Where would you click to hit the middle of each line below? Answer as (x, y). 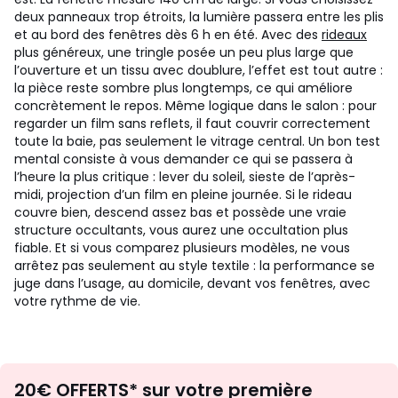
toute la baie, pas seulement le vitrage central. (159, 141)
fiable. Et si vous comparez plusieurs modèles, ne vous (182, 248)
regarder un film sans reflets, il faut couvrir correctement (192, 123)
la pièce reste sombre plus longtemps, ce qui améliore (183, 88)
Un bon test (344, 141)
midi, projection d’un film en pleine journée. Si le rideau (183, 195)
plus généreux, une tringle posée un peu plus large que (184, 52)
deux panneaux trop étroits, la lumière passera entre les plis (199, 17)
